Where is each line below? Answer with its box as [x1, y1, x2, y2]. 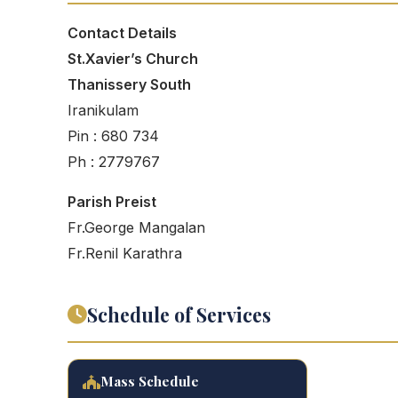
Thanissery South [68, 76, 191, 93]
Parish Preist [68, 193, 156, 211]
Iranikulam [68, 101, 139, 119]
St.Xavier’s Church [68, 50, 198, 68]
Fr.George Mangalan [68, 219, 205, 236]
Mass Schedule [100, 372, 199, 390]
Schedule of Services [87, 302, 271, 327]
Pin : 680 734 [68, 127, 159, 145]
